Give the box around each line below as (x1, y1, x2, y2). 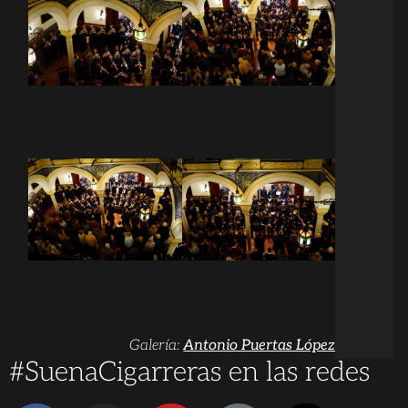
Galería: (129, 336, 184, 354)
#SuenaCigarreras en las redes (9, 355, 370, 389)
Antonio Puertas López (183, 336, 336, 354)
